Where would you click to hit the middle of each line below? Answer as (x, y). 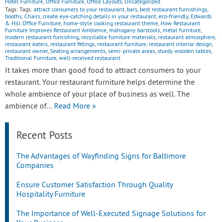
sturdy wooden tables (184, 52)
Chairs (32, 17)
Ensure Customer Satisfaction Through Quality (94, 185)
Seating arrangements (78, 52)
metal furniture (182, 31)
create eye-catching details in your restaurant (99, 17)
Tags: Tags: (19, 10)
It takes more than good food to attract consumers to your (103, 71)
